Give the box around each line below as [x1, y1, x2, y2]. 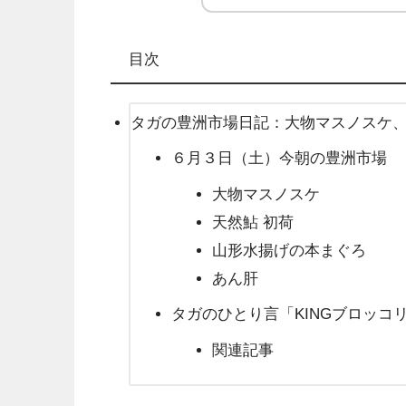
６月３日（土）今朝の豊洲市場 [171, 150, 387, 168]
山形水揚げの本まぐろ [212, 241, 366, 259]
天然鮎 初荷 [212, 213, 294, 231]
